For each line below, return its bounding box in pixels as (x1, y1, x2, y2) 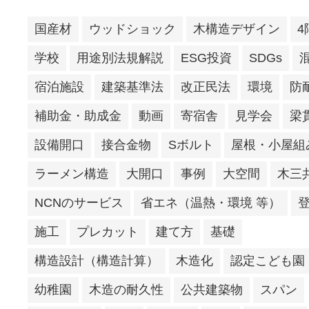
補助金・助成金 (34, 109, 121, 123)
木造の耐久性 (89, 283, 163, 297)
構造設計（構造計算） (34, 254, 159, 268)
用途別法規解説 (77, 51, 163, 66)
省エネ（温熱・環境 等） (141, 196, 281, 210)
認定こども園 (230, 254, 305, 268)
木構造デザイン (193, 22, 280, 37)
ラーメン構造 (34, 167, 109, 181)
